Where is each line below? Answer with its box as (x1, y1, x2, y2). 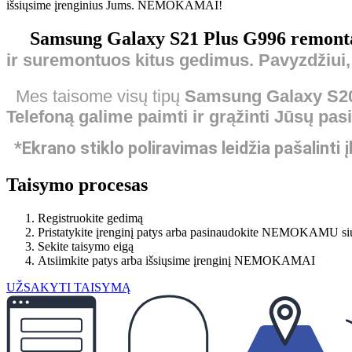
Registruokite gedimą (38, 211, 143, 225)
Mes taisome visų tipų (6, 86, 185, 106)
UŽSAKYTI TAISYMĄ (6, 280, 131, 294)
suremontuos (23, 49, 130, 70)
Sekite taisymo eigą (38, 239, 134, 253)
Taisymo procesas (6, 174, 148, 195)
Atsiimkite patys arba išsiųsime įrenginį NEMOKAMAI (38, 253, 315, 267)
